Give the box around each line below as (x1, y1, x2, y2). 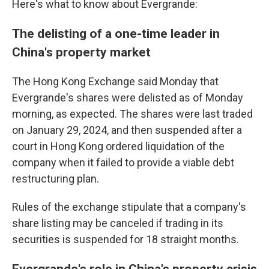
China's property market (12, 44, 151, 59)
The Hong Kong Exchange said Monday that (12, 75, 219, 88)
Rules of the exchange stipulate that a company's (12, 201, 246, 213)
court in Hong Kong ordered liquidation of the (12, 140, 225, 153)
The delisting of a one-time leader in (12, 26, 220, 41)
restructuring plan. (12, 172, 99, 185)
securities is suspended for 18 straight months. (12, 233, 239, 246)
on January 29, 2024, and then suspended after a (12, 124, 242, 136)
